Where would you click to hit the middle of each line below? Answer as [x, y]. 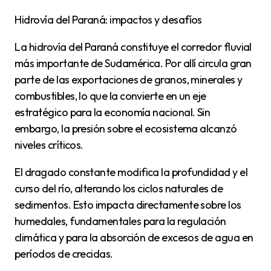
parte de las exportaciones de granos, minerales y [129, 80]
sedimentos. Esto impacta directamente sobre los [128, 205]
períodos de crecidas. [64, 254]
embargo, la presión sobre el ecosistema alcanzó [126, 129]
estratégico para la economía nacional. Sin [113, 113]
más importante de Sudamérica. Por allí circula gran [133, 64]
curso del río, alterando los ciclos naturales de [119, 189]
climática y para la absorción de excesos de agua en [134, 238]
